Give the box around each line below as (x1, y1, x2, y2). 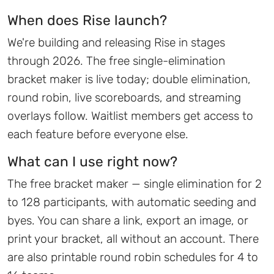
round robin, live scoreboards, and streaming (7, 91, 241, 105)
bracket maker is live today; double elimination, (7, 72, 251, 87)
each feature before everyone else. (7, 127, 188, 142)
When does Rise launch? (7, 12, 167, 29)
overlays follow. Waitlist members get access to (7, 109, 253, 124)
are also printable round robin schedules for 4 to (7, 250, 258, 265)
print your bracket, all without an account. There (7, 232, 259, 246)
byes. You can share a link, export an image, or (7, 213, 248, 228)
